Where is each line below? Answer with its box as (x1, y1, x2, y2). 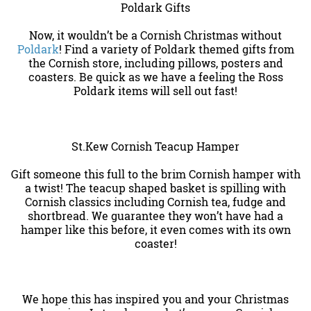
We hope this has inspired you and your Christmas (22, 292, 289, 307)
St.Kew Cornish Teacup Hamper (72, 139, 239, 154)
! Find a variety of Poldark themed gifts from (58, 42, 294, 57)
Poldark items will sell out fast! (74, 83, 237, 99)
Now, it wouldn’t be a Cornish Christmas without (29, 28, 282, 43)
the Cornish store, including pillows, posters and (28, 56, 283, 71)
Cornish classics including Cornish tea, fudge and (25, 194, 286, 210)
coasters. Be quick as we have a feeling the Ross (28, 69, 283, 85)
